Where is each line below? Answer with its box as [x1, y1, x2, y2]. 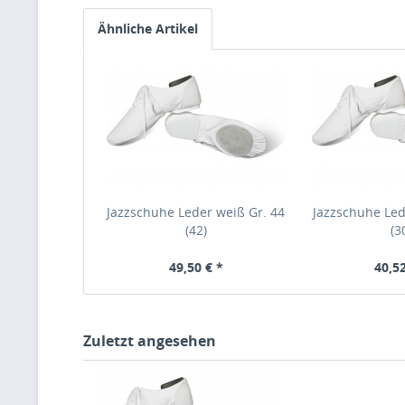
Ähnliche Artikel [98, 20, 198, 37]
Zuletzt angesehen [83, 331, 216, 351]
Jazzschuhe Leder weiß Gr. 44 [107, 203, 286, 221]
